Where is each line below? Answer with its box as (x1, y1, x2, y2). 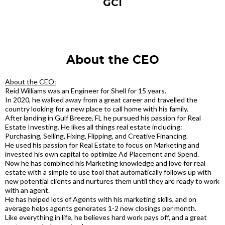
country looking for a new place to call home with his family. (5, 104, 188, 114)
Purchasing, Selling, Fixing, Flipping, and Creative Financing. (5, 132, 188, 141)
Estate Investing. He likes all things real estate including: (5, 123, 182, 132)
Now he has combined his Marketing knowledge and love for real (5, 159, 205, 168)
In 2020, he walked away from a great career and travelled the (5, 95, 197, 104)
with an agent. (5, 186, 50, 195)
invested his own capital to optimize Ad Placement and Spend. (5, 150, 199, 159)
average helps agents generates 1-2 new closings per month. (5, 204, 196, 213)
